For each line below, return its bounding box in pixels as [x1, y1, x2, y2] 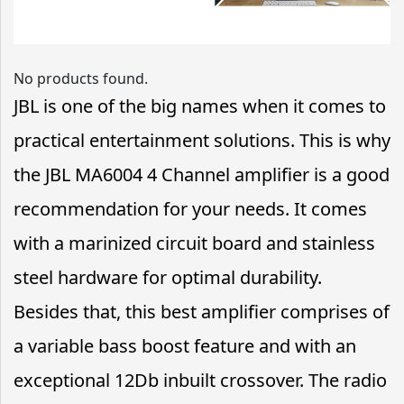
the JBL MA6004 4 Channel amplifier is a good [14, 162, 390, 188]
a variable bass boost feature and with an [14, 334, 356, 359]
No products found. [14, 69, 148, 89]
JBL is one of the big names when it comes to [14, 94, 386, 119]
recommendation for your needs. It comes [14, 197, 367, 222]
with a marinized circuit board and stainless [14, 231, 375, 256]
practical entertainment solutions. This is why [14, 128, 390, 153]
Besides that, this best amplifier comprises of [14, 299, 390, 325]
